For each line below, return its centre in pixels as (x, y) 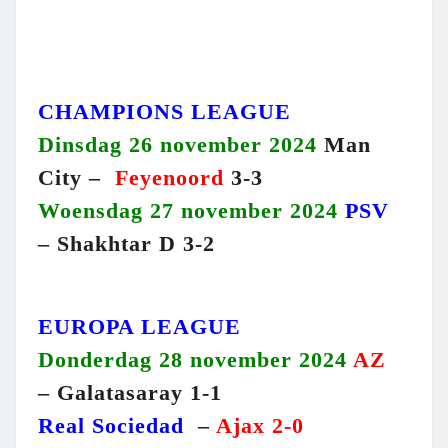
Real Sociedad (111, 426)
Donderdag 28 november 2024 (192, 360)
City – (76, 178)
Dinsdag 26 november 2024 (177, 145)
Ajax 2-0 (260, 426)
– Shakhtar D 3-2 (126, 244)
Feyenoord (173, 178)
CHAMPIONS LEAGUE (164, 112)
